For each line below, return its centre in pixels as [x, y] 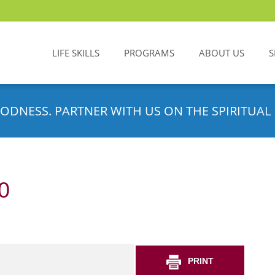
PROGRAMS [149, 53]
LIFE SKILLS [76, 53]
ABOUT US [222, 53]
